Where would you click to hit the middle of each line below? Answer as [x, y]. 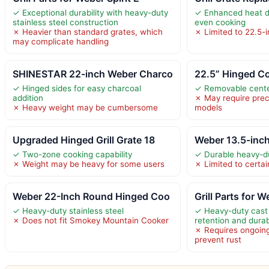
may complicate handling [61, 41]
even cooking [220, 22]
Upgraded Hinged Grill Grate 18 [84, 140]
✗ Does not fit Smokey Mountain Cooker [91, 220]
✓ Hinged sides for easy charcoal [77, 88]
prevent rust [218, 239]
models [209, 107]
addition [28, 98]
